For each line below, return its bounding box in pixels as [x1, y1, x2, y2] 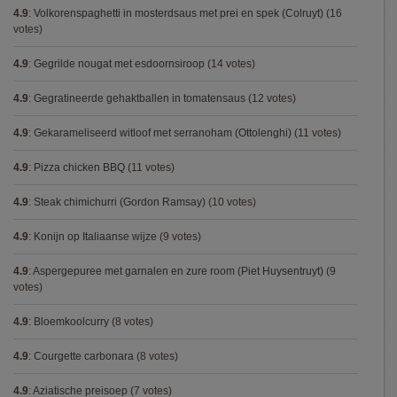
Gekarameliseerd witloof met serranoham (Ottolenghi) [34, 127, 292, 139]
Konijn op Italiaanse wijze [34, 230, 157, 243]
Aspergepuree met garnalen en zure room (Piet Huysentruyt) [33, 265, 323, 277]
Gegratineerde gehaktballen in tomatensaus [34, 92, 245, 105]
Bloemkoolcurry [34, 315, 109, 328]
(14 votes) [205, 58, 255, 70]
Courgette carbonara [34, 350, 134, 362]
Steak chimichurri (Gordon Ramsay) [34, 196, 206, 208]
